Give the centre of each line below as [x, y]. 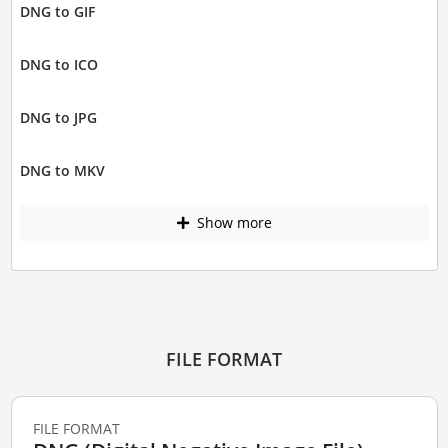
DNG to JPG [58, 117]
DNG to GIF [57, 11]
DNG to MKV [62, 170]
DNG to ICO [58, 64]
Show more [232, 223]
